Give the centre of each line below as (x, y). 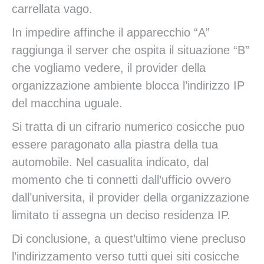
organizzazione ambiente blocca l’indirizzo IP (128, 85)
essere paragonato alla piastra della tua (115, 144)
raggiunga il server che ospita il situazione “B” (131, 50)
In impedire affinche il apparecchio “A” (111, 32)
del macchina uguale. (67, 103)
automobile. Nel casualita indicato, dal (110, 162)
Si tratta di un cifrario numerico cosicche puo (128, 127)
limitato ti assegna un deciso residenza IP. (121, 215)
